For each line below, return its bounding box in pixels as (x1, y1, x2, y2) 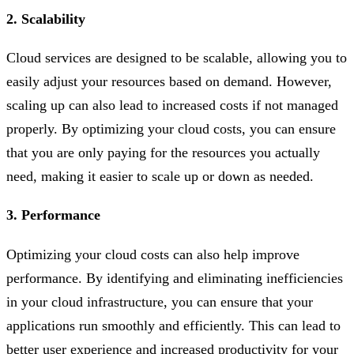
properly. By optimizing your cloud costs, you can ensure (6, 121, 336, 137)
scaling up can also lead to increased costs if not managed (6, 97, 338, 114)
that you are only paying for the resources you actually (6, 145, 320, 161)
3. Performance (6, 207, 100, 224)
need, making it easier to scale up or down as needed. (6, 168, 314, 185)
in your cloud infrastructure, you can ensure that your (6, 294, 313, 311)
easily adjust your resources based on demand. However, (6, 73, 332, 90)
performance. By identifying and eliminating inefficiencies (6, 270, 343, 287)
